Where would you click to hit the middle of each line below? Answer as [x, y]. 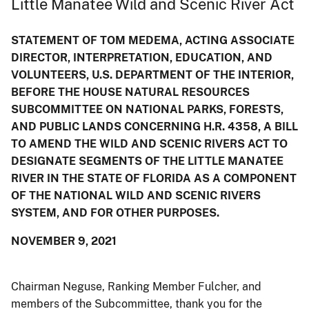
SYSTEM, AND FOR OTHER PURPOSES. [115, 212]
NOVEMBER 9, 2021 [64, 241]
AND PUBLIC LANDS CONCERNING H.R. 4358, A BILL [154, 126]
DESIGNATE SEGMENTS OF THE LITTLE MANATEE [147, 161]
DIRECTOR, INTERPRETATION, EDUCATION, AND [142, 57]
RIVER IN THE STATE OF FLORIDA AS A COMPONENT [154, 178]
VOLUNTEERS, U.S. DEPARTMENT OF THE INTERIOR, [152, 74]
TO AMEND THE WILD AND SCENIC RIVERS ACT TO [149, 143]
